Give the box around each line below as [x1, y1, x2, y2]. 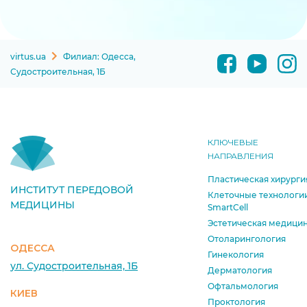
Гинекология [208, 249, 264, 260]
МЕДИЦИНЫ [10, 199, 75, 211]
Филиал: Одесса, [63, 51, 136, 62]
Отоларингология [208, 234, 286, 244]
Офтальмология [208, 281, 278, 291]
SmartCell [208, 202, 248, 212]
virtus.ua [10, 51, 46, 62]
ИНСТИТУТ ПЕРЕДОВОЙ [10, 184, 134, 196]
